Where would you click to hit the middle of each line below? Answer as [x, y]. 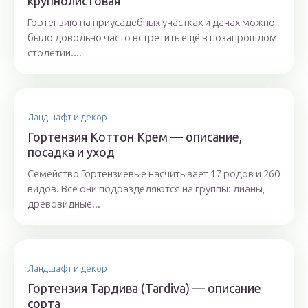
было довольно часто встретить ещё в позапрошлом [152, 37]
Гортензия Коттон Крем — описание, [135, 137]
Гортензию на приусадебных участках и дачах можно [151, 22]
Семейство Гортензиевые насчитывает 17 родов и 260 [154, 174]
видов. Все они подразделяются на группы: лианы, [146, 189]
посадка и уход [71, 152]
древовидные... [64, 204]
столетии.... [55, 53]
